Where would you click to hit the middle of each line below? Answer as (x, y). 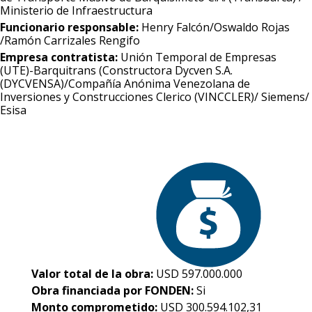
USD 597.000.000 (199, 274)
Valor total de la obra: (93, 274)
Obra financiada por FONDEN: (114, 291)
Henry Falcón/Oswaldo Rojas (216, 28)
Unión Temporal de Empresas (198, 57)
